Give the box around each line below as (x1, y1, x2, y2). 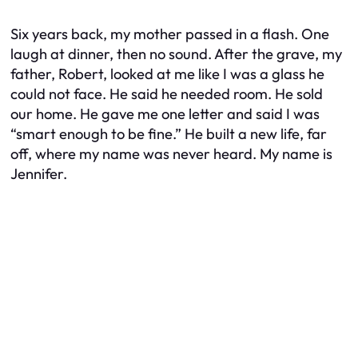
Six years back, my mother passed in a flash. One (10, 24, 329, 43)
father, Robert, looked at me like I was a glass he (10, 64, 324, 83)
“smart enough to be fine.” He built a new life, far (10, 124, 327, 143)
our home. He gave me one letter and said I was (10, 104, 320, 123)
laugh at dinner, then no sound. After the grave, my (10, 44, 342, 63)
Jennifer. (10, 164, 67, 183)
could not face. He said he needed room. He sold (10, 84, 323, 103)
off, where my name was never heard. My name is (10, 144, 332, 163)
